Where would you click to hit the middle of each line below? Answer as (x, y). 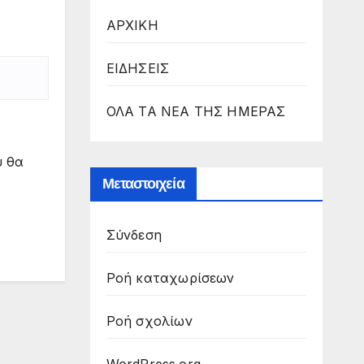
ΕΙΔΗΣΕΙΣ (138, 68)
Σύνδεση (134, 234)
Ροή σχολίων (149, 321)
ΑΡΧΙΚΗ (132, 25)
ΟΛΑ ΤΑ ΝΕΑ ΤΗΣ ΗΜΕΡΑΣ (196, 111)
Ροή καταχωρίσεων (170, 277)
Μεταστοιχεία (143, 183)
